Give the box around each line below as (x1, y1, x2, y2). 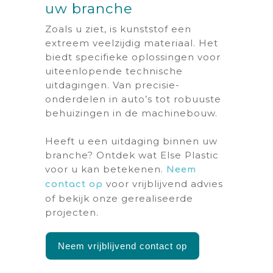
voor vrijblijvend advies (103, 177, 223, 190)
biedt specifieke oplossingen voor (45, 51, 221, 63)
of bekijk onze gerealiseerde (45, 192, 193, 204)
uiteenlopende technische (45, 65, 183, 77)
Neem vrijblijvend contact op (58, 240, 187, 251)
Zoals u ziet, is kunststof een (45, 23, 191, 35)
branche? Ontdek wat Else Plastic (45, 149, 219, 161)
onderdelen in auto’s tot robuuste (45, 93, 221, 105)
